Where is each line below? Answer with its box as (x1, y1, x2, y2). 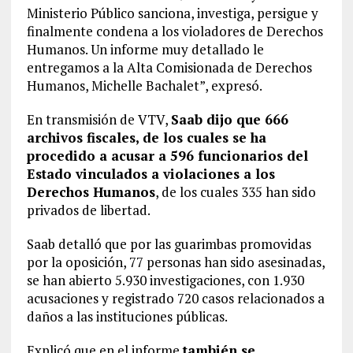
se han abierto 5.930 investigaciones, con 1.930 (26, 271, 304, 289)
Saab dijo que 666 (170, 110, 288, 128)
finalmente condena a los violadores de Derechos (26, 22, 323, 40)
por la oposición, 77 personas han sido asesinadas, (26, 253, 325, 271)
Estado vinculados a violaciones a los (26, 165, 275, 183)
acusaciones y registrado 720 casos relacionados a (26, 289, 325, 307)
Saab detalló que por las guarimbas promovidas (26, 235, 311, 253)
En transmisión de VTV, (26, 110, 171, 128)
